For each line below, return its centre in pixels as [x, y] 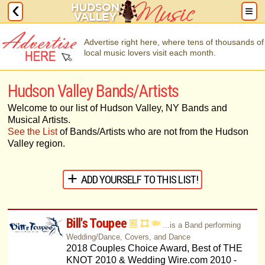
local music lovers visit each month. [150, 53]
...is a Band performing [202, 225]
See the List [32, 132]
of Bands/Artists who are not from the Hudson [153, 132]
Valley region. [36, 143]
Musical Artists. [39, 120]
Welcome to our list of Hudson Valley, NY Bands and [117, 108]
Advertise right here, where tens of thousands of [174, 42]
